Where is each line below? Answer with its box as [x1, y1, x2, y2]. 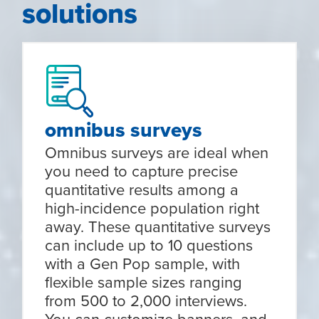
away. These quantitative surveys [45, 215, 271, 238]
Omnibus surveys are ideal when [45, 141, 269, 164]
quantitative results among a [45, 178, 239, 201]
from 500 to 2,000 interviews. [45, 289, 248, 312]
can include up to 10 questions [45, 234, 253, 256]
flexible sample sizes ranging [45, 271, 243, 293]
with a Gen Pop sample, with [45, 252, 241, 275]
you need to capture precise [45, 159, 239, 182]
